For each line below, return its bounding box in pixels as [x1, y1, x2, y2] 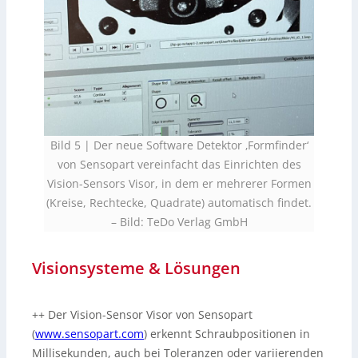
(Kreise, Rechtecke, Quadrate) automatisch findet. [46, 195, 312, 211]
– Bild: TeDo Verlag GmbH [110, 214, 248, 230]
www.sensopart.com [35, 326, 144, 342]
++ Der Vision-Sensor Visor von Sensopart [32, 307, 253, 323]
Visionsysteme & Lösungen [32, 257, 241, 280]
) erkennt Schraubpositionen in [144, 326, 310, 342]
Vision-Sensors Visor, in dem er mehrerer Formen [46, 176, 312, 192]
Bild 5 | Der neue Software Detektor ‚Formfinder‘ [50, 137, 308, 153]
